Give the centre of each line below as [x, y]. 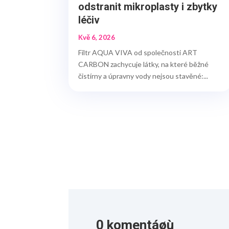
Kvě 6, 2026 [97, 38]
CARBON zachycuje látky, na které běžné [144, 64]
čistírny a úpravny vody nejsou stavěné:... [143, 76]
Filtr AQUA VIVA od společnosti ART [138, 53]
